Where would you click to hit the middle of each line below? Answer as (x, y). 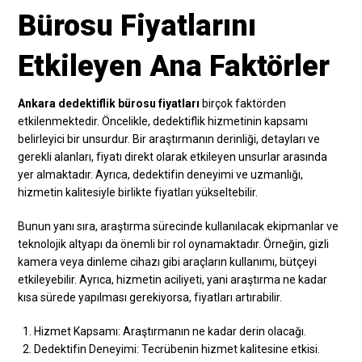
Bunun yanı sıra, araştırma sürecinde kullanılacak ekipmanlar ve (179, 226)
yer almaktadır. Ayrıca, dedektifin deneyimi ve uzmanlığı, (161, 174)
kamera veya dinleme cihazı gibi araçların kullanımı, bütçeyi (168, 261)
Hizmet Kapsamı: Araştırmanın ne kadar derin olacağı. (170, 331)
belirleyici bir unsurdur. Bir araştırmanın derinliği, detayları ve (169, 139)
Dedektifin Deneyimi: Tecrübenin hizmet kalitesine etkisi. (177, 349)
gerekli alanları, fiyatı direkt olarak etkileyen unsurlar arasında (173, 156)
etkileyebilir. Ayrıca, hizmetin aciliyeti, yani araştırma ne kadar (173, 279)
